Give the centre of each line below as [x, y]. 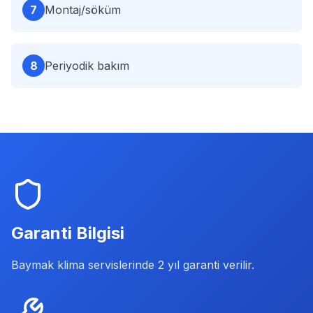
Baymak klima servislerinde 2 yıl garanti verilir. [133, 265]
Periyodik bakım [87, 66]
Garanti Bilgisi [68, 233]
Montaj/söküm [83, 10]
